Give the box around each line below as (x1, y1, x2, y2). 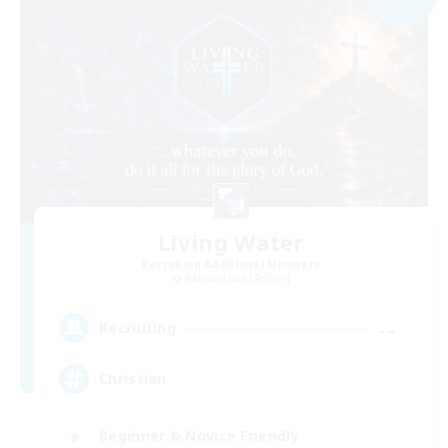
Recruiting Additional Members (141, 256, 321, 271)
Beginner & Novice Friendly (99, 426, 299, 446)
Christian (99, 369, 167, 389)
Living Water (158, 226, 304, 257)
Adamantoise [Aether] (183, 270, 291, 285)
